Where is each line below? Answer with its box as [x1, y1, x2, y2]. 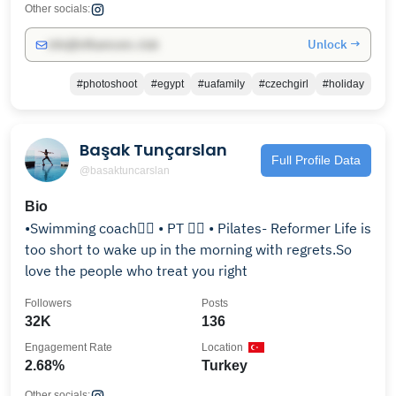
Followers [25, 297, 72, 309]
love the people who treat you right [25, 262, 247, 279]
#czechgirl [259, 78, 308, 90]
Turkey [202, 358, 247, 373]
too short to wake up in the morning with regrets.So [25, 240, 352, 258]
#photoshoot [77, 78, 137, 90]
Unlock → [308, 36, 361, 52]
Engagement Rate [25, 341, 112, 354]
